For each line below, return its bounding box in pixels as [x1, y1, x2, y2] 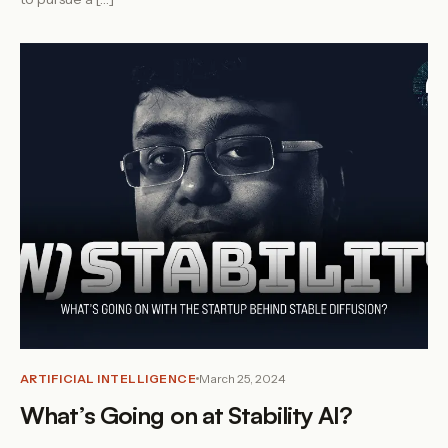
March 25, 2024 [199, 371, 286, 386]
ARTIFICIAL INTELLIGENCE [20, 371, 197, 386]
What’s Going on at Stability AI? [20, 400, 353, 430]
